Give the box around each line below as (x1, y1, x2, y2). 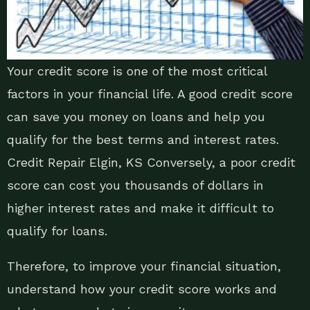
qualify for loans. (7, 224, 107, 239)
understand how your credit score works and (7, 282, 277, 297)
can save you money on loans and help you (7, 109, 265, 125)
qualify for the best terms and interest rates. (7, 132, 279, 147)
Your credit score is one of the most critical (7, 64, 267, 79)
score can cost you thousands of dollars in (7, 178, 264, 193)
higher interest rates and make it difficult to (7, 201, 274, 216)
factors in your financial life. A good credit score (7, 86, 293, 102)
